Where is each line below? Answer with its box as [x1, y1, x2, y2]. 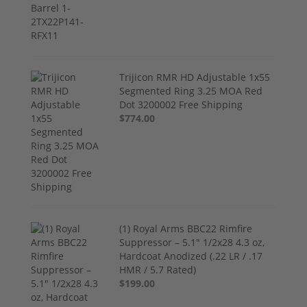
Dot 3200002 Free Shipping [119, 98, 243, 112]
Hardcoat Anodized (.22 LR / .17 [119, 249, 263, 263]
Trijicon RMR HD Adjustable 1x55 [119, 71, 271, 84]
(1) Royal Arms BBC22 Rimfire [119, 222, 253, 236]
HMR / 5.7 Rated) [119, 263, 197, 277]
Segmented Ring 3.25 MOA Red [119, 84, 263, 98]
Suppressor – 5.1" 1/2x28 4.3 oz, [119, 236, 265, 249]
